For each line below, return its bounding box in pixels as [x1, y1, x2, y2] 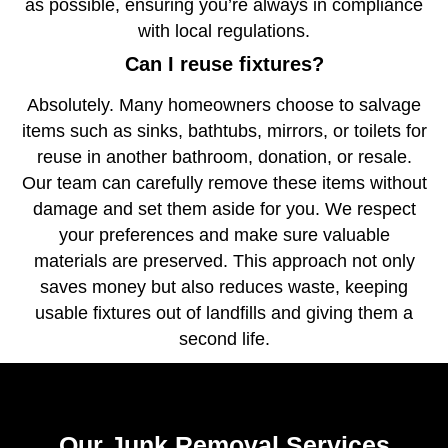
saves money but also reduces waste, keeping [40, 277, 408, 298]
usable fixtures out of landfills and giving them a [35, 303, 413, 324]
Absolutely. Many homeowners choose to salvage [27, 95, 421, 116]
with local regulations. [138, 21, 310, 42]
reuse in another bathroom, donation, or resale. [36, 147, 412, 168]
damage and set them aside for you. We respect [32, 199, 416, 220]
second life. [178, 329, 270, 350]
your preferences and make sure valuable [58, 225, 390, 246]
